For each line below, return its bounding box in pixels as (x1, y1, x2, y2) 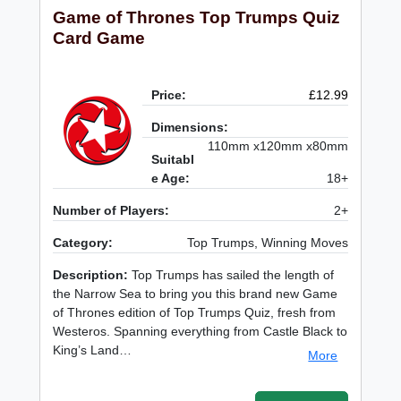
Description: (53, 268, 129, 283)
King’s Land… (53, 343, 132, 358)
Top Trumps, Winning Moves (186, 235, 348, 251)
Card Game (53, 29, 146, 48)
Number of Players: (53, 203, 170, 218)
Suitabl (151, 152, 195, 167)
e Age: (151, 171, 191, 186)
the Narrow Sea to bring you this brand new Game (53, 286, 338, 302)
